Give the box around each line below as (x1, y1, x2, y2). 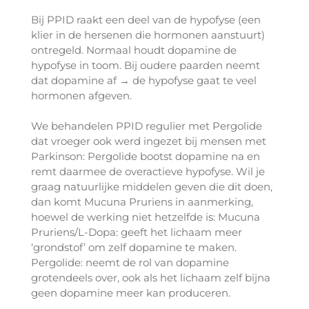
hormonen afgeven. (30, 89, 132, 103)
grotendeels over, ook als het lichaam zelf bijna (30, 271, 270, 285)
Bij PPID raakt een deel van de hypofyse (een (30, 13, 261, 27)
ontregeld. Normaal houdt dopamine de (30, 43, 237, 57)
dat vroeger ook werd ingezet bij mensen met (30, 134, 266, 148)
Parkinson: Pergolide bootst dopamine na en (30, 150, 260, 163)
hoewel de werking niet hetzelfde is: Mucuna (30, 210, 260, 224)
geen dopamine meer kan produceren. (30, 286, 230, 300)
